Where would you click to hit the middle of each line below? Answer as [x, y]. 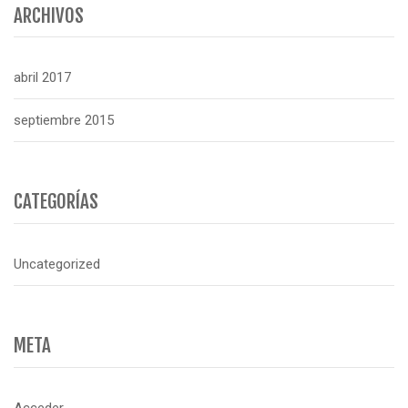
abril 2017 [42, 77]
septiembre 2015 [64, 120]
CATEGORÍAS [56, 202]
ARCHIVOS [49, 15]
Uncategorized [57, 264]
